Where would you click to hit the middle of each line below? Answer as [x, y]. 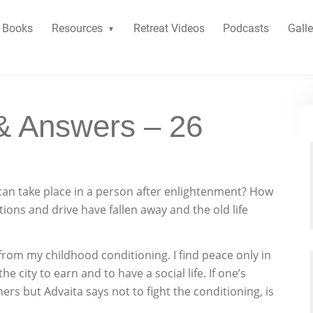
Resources [77, 28]
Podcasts [246, 28]
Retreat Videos [169, 28]
